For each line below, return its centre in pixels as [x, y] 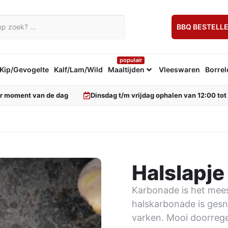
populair [131, 60]
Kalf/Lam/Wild [78, 69]
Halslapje [178, 173]
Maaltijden [126, 69]
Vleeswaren [179, 69]
